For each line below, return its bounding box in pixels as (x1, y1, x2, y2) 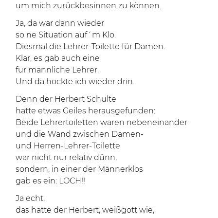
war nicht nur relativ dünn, (16, 153, 117, 162)
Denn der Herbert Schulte (16, 94, 116, 104)
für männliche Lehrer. (16, 65, 99, 74)
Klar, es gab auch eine (16, 54, 100, 63)
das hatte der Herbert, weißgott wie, (16, 205, 154, 215)
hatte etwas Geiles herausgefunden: (16, 106, 155, 115)
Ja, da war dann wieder (16, 18, 104, 28)
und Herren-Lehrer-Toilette (16, 141, 120, 150)
